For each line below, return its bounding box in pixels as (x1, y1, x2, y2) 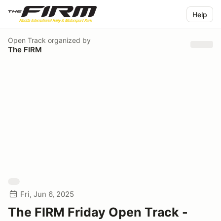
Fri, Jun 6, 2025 (20, 189, 74, 199)
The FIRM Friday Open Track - (8, 205, 188, 220)
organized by (46, 36, 91, 44)
